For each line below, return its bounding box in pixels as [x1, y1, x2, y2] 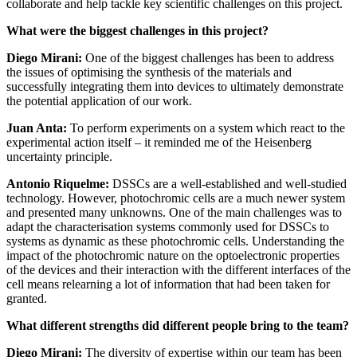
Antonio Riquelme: [6, 177, 109, 191]
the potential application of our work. [6, 94, 192, 108]
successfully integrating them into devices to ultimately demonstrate [6, 80, 343, 94]
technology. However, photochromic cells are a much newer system [6, 191, 345, 206]
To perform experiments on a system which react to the [67, 121, 345, 135]
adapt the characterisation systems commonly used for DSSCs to [6, 220, 329, 234]
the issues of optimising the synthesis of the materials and [6, 65, 292, 80]
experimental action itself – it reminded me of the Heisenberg [6, 135, 312, 150]
